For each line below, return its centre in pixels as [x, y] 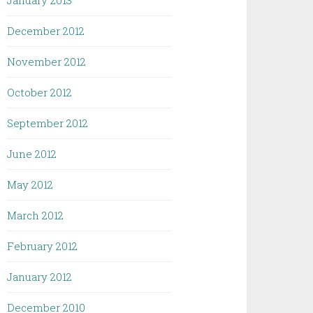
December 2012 [46, 31]
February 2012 [43, 246]
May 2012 [30, 184]
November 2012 [47, 61]
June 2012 [32, 154]
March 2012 [36, 215]
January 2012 [40, 277]
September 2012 [48, 123]
